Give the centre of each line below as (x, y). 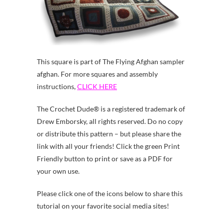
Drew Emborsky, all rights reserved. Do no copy (110, 121)
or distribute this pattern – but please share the (109, 134)
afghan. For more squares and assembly (97, 74)
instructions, (57, 87)
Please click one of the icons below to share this (110, 194)
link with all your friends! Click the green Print (108, 146)
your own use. (58, 171)
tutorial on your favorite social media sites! (103, 206)
